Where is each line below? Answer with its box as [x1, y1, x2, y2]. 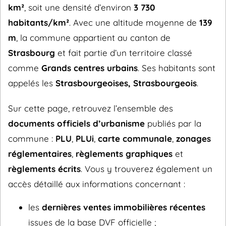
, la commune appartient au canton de [16, 32, 171, 43]
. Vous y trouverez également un [81, 163, 212, 174]
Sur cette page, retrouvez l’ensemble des [8, 103, 173, 114]
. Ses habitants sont [138, 63, 215, 73]
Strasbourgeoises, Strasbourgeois [55, 78, 197, 88]
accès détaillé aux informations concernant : [8, 179, 185, 189]
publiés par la [145, 118, 201, 129]
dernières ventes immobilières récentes [42, 202, 205, 212]
